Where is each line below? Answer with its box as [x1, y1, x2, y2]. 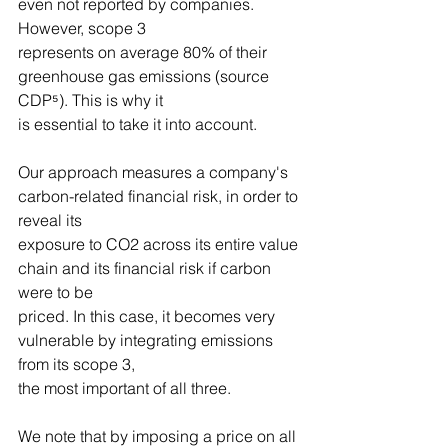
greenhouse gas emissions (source [18, 66, 273, 87]
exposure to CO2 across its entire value [18, 234, 302, 255]
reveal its [18, 210, 82, 231]
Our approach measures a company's [18, 162, 292, 183]
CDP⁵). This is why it [18, 90, 163, 111]
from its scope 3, [18, 354, 135, 375]
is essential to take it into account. [18, 114, 257, 135]
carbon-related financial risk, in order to [18, 186, 302, 207]
